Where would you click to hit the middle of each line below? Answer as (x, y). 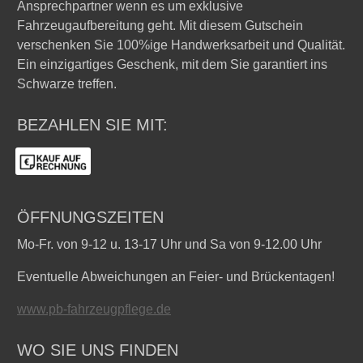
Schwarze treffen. (67, 84)
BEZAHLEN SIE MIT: (92, 125)
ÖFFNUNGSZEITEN (90, 217)
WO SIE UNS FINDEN (98, 350)
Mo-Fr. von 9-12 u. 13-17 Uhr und (113, 244)
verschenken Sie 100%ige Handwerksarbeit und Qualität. (181, 45)
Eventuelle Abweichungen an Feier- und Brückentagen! (176, 277)
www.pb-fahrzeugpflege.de (94, 309)
